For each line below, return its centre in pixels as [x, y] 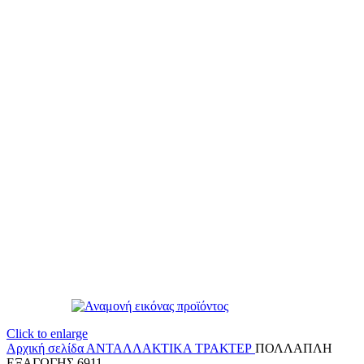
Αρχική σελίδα [46, 348]
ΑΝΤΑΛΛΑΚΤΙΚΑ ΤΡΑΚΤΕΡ [171, 348]
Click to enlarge [47, 334]
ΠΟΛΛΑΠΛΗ [294, 348]
